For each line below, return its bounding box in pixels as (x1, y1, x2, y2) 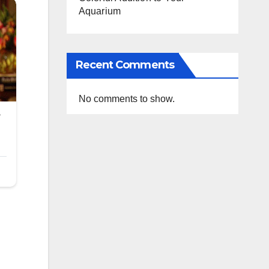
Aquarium (78, 5, 121, 16)
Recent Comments (75, 58, 174, 71)
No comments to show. (78, 93, 175, 104)
